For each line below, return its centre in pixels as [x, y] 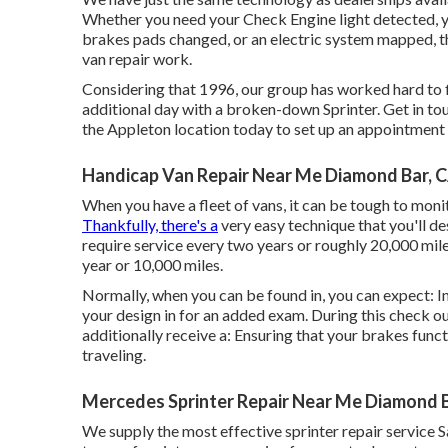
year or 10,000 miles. [152, 264]
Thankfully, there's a [150, 224]
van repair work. [137, 58]
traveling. [114, 354]
